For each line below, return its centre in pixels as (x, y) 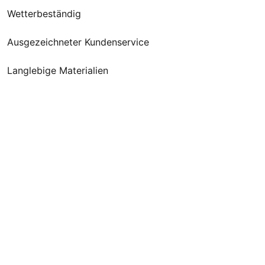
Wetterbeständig (44, 14)
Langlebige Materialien (58, 70)
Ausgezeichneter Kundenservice (78, 42)
